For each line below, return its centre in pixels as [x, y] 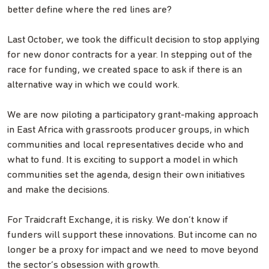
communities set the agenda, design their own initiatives [126, 175]
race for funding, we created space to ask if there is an [125, 70]
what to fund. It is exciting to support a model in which [122, 160]
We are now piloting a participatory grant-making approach [133, 115]
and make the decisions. [58, 190]
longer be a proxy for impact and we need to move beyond [133, 250]
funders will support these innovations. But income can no [132, 235]
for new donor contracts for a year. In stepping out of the [130, 55]
